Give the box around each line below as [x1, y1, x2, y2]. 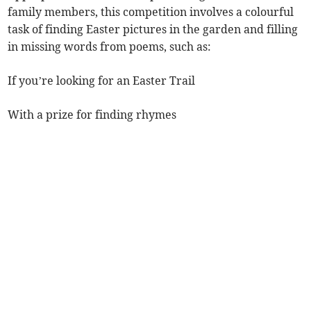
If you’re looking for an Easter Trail [8, 74, 196, 88]
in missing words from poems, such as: [8, 40, 212, 54]
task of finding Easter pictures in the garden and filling [8, 22, 299, 37]
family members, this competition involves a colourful [8, 5, 294, 19]
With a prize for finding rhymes [8, 108, 177, 122]
